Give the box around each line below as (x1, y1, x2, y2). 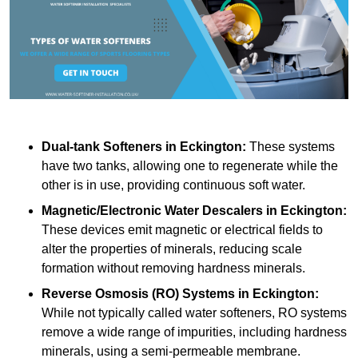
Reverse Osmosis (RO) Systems (42, 287, 235, 301)
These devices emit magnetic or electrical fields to (42, 223, 323, 237)
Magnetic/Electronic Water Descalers (42, 204, 263, 218)
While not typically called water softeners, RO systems (42, 306, 347, 320)
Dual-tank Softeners (42, 140, 162, 154)
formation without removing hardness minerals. (42, 261, 305, 276)
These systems (246, 140, 335, 154)
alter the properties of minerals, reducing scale (42, 242, 302, 257)
